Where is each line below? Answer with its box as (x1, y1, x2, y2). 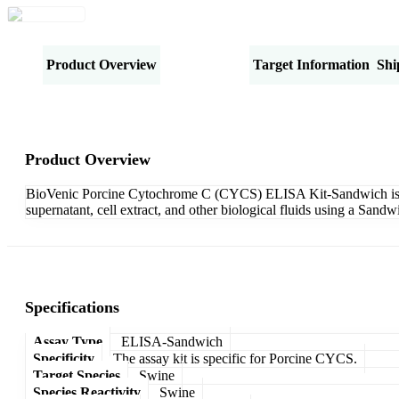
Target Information (253, 56, 370, 72)
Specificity (33, 350, 94, 366)
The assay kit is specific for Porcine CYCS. (113, 350, 357, 366)
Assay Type (33, 333, 102, 349)
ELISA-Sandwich (121, 333, 223, 349)
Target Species (33, 367, 120, 383)
